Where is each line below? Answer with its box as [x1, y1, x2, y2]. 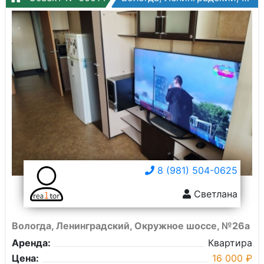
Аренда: [12, 237, 51, 249]
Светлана [191, 188, 237, 200]
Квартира [208, 237, 252, 249]
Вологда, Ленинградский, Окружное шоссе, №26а [12, 220, 250, 232]
